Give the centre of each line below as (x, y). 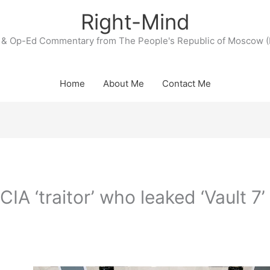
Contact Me (186, 83)
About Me (123, 83)
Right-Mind (135, 22)
